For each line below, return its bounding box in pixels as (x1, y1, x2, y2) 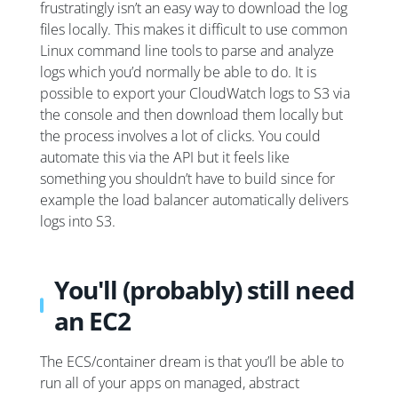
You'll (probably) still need (54, 272, 354, 306)
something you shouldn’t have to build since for (40, 168, 335, 188)
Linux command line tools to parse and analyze (40, 40, 334, 60)
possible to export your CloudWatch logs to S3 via (40, 83, 350, 103)
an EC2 (54, 303, 131, 338)
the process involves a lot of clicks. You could (40, 125, 321, 146)
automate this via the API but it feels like (40, 147, 290, 167)
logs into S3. (40, 211, 115, 231)
